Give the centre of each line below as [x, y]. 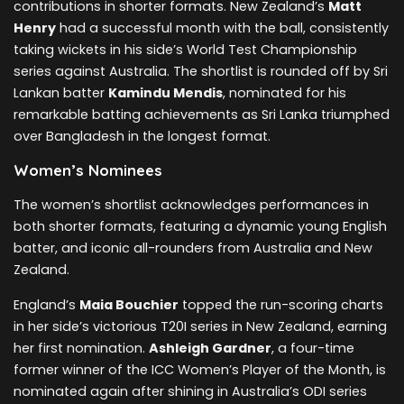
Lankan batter [61, 93]
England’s [46, 305]
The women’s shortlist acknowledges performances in [191, 205]
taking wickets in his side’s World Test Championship [185, 50]
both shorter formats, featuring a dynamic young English [200, 227]
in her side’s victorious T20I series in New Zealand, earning [200, 327]
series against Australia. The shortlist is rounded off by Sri [201, 72]
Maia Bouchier [129, 305]
